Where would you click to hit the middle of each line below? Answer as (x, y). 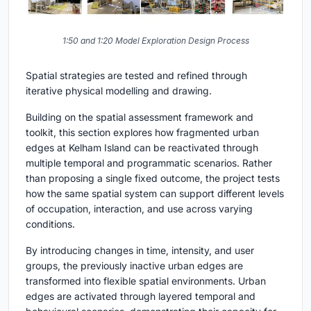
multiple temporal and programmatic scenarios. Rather (149, 162)
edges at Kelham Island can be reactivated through (142, 147)
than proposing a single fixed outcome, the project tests (153, 178)
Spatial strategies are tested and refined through (136, 75)
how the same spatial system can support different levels (155, 193)
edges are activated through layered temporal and (141, 296)
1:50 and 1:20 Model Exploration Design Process (155, 40)
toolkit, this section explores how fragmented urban (142, 132)
